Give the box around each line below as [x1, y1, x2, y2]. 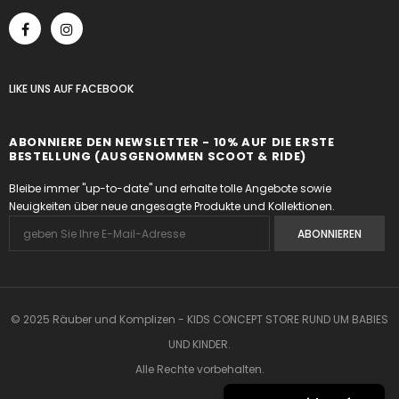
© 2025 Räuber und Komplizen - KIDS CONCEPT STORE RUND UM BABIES [11, 312, 388, 327]
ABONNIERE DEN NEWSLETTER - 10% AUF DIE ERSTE [9, 134, 335, 151]
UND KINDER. [168, 337, 231, 352]
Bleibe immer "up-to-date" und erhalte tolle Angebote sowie [9, 181, 331, 196]
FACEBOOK [76, 81, 134, 96]
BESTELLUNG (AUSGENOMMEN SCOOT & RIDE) [9, 148, 307, 165]
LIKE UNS [9, 81, 53, 96]
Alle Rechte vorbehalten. [134, 362, 265, 377]
